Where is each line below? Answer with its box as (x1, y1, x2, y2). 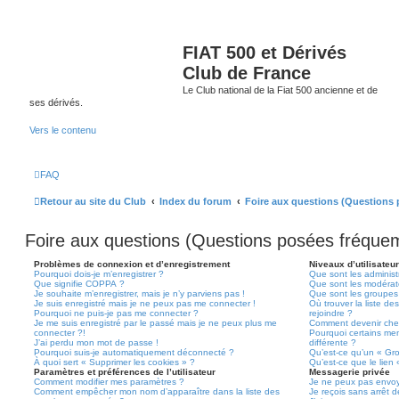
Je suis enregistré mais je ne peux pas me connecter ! (34, 298, 256, 308)
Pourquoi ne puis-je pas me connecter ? (34, 308, 199, 318)
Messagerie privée (308, 367, 390, 377)
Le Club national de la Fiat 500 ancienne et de (183, 85, 378, 95)
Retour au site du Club (40, 196, 146, 207)
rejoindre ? (308, 308, 353, 318)
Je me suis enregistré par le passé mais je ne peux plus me (34, 318, 277, 328)
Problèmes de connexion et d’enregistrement (34, 259, 230, 269)
